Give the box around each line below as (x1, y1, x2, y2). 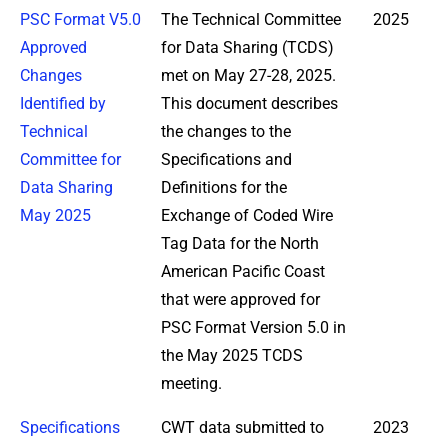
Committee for (20, 149, 121, 169)
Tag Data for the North (161, 233, 319, 253)
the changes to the (161, 121, 291, 141)
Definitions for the (161, 177, 287, 197)
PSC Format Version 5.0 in (161, 317, 346, 337)
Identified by (20, 93, 106, 113)
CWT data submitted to (161, 417, 324, 437)
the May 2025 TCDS (161, 345, 303, 365)
